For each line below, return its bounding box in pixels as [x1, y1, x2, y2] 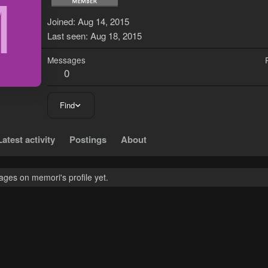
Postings [69, 133, 106, 147]
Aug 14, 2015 [78, 15, 129, 28]
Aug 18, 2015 [90, 29, 142, 42]
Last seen [47, 29, 86, 42]
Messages [47, 54, 86, 66]
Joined [47, 15, 73, 28]
